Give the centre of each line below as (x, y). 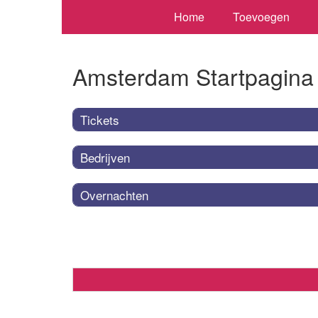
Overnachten (114, 194)
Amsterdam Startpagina (193, 76)
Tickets (100, 119)
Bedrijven (105, 157)
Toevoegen (261, 17)
